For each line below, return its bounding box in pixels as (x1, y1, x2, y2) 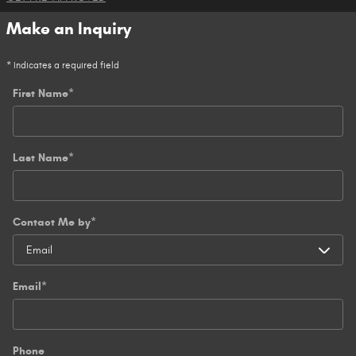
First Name (13, 86, 68, 100)
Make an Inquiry (6, 17, 131, 39)
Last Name (13, 150, 68, 164)
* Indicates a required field (6, 59, 119, 71)
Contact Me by (13, 215, 91, 229)
